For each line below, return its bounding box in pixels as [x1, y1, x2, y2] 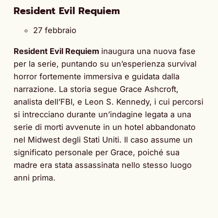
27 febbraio [33, 25, 76, 36]
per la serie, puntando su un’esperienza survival [14, 58, 197, 69]
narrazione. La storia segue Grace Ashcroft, [14, 84, 179, 94]
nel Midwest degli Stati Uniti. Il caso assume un [14, 134, 193, 145]
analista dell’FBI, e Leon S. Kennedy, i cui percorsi [14, 96, 203, 107]
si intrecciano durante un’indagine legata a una [14, 109, 191, 119]
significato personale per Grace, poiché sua [14, 147, 180, 157]
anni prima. [14, 172, 55, 182]
